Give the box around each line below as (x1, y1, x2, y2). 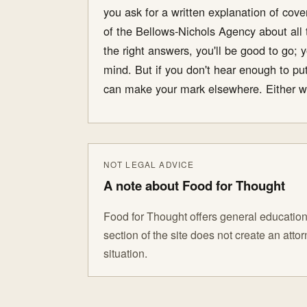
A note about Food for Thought (103, 176, 285, 195)
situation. (103, 245, 147, 262)
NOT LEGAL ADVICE (103, 158, 195, 170)
